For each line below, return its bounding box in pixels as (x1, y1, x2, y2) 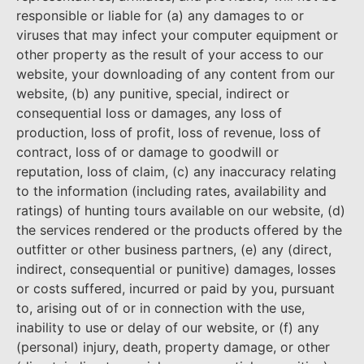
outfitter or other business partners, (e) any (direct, (16, 240, 331, 258)
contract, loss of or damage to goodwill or (16, 143, 279, 160)
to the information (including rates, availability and (16, 182, 327, 199)
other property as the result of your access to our (16, 45, 323, 63)
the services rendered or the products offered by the (16, 221, 342, 238)
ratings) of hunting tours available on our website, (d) (16, 201, 345, 219)
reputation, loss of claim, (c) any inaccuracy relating (16, 162, 336, 180)
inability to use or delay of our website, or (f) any (16, 318, 319, 336)
